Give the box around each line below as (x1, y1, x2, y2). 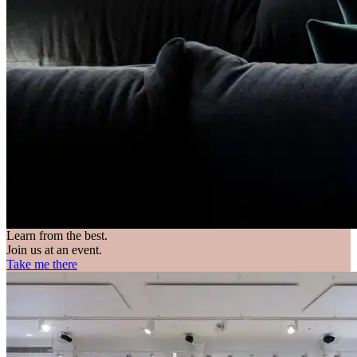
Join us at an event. (6, 242, 102, 257)
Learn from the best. (6, 228, 108, 242)
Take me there (6, 257, 77, 271)
